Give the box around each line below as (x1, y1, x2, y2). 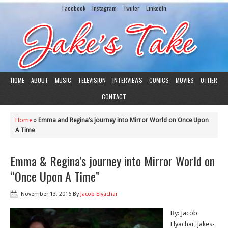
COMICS (149, 76, 169, 84)
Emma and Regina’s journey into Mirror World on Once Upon (38, 117, 209, 124)
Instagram (92, 4, 117, 12)
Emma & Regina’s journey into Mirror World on (10, 152, 215, 170)
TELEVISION (78, 76, 106, 84)
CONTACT (102, 92, 126, 101)
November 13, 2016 (21, 191, 71, 197)
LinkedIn (146, 4, 166, 12)
